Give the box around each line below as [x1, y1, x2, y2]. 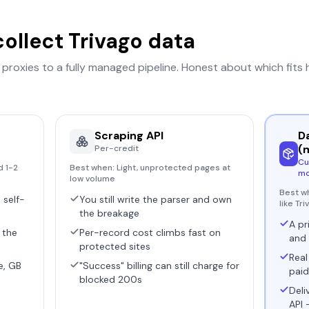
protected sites [79, 240, 150, 252]
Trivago [68, 28, 143, 54]
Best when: [70, 162, 117, 173]
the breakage [79, 207, 139, 219]
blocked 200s [79, 273, 142, 286]
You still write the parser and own [79, 193, 232, 206]
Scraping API [94, 128, 163, 143]
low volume [70, 173, 115, 184]
